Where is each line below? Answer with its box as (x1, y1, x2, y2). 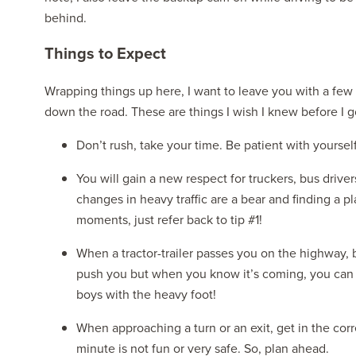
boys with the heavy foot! (75, 285, 216, 304)
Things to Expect (44, 41, 166, 65)
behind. (44, 9, 87, 27)
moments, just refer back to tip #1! (75, 211, 262, 229)
